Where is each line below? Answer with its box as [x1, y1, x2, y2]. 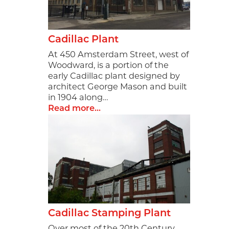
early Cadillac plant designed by [48, 73, 180, 81]
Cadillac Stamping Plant [48, 208, 171, 219]
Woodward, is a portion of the [48, 62, 169, 71]
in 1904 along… [48, 94, 108, 103]
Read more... [48, 105, 101, 113]
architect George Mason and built [48, 83, 188, 92]
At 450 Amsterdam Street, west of [48, 51, 189, 60]
